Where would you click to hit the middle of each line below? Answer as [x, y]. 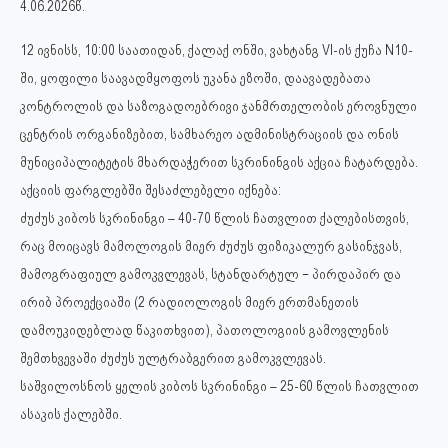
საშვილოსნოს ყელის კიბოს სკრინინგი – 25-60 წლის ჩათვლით [219, 386]
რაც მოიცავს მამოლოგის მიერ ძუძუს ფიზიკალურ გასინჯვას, [211, 246]
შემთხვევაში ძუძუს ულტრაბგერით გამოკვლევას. [173, 358]
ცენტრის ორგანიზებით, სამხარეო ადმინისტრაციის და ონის [209, 134]
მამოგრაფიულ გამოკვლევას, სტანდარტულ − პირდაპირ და [210, 274]
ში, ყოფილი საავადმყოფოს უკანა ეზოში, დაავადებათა [195, 78]
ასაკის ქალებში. [71, 414]
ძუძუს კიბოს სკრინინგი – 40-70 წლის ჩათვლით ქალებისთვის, [214, 218]
